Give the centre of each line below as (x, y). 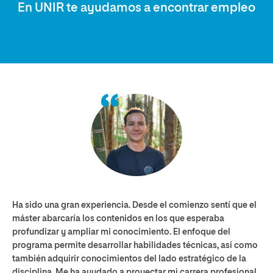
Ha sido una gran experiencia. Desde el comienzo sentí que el (134, 205)
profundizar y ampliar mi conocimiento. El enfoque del (121, 232)
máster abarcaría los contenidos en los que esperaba (118, 218)
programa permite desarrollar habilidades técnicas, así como (135, 245)
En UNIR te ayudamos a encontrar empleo (136, 8)
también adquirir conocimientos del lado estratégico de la (129, 259)
